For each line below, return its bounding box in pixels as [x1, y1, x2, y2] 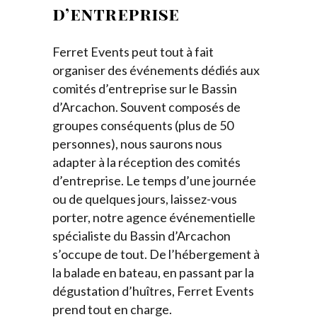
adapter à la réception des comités [52, 154, 241, 170]
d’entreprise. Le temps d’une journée [52, 172, 256, 188]
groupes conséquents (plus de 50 [52, 117, 234, 133]
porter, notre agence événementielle [52, 209, 255, 225]
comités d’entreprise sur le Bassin [52, 80, 237, 96]
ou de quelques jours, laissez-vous [52, 190, 237, 207]
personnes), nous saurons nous [52, 135, 222, 151]
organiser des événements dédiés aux [52, 62, 260, 78]
